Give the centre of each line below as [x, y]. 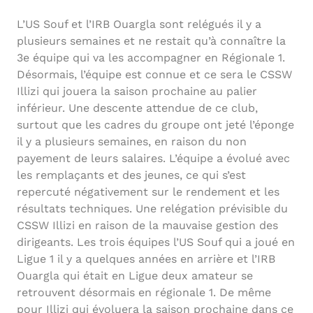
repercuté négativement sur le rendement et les [148, 192]
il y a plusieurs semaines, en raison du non [132, 142]
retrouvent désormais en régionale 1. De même [144, 293]
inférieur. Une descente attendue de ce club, [137, 108]
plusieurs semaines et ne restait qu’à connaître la [151, 41]
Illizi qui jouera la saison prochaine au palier [137, 92]
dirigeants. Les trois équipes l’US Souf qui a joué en [156, 242]
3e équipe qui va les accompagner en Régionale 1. [151, 58]
